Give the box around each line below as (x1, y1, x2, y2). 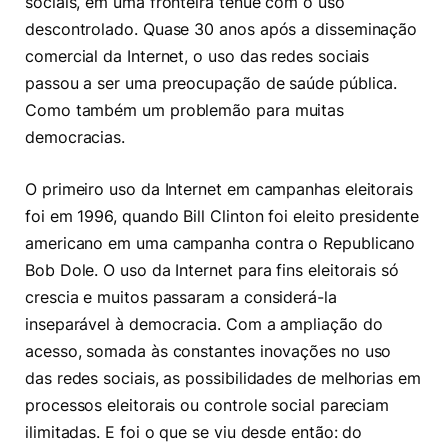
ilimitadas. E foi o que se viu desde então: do (25, 422, 363, 442)
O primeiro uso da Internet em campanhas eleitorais (25, 179, 414, 199)
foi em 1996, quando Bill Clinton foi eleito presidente (25, 206, 419, 226)
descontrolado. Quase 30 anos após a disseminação (25, 20, 418, 40)
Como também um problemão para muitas (25, 101, 345, 121)
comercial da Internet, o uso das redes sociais (25, 47, 370, 67)
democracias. (25, 128, 126, 148)
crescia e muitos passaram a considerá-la (25, 287, 337, 307)
